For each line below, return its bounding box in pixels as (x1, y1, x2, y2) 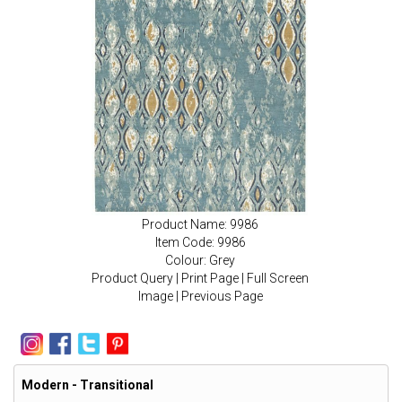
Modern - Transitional (22, 378, 153, 392)
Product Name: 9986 (142, 216, 258, 232)
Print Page (181, 270, 239, 285)
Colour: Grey (165, 252, 235, 267)
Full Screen (247, 270, 309, 285)
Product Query (92, 270, 173, 285)
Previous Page (180, 288, 263, 303)
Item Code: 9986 (154, 234, 246, 249)
